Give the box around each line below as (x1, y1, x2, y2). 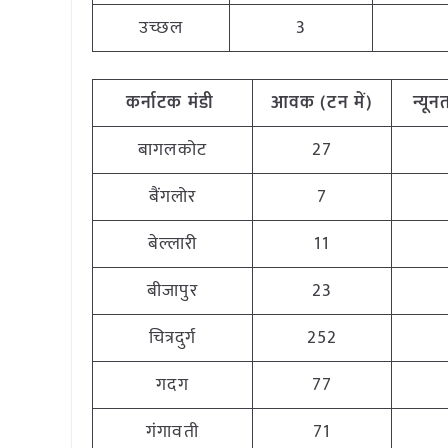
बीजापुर (147, 276, 198, 306)
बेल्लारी (147, 229, 198, 259)
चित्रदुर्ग (148, 323, 197, 353)
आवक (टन (270, 88, 349, 118)
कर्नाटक (126, 88, 183, 118)
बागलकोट (138, 135, 207, 165)
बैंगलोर (148, 182, 197, 212)
